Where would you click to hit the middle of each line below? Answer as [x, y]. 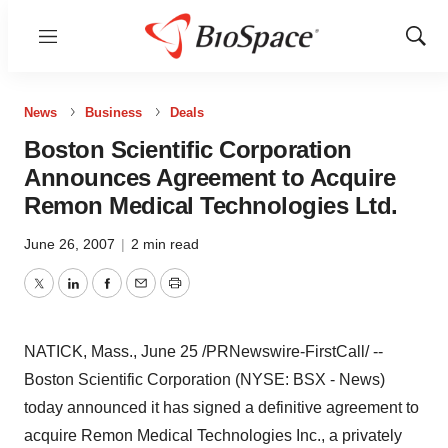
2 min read [165, 244]
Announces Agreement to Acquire [209, 177]
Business [113, 112]
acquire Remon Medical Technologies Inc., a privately [213, 435]
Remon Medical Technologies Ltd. [211, 205]
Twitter [61, 295]
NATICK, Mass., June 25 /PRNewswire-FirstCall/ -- [203, 351]
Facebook [141, 295]
